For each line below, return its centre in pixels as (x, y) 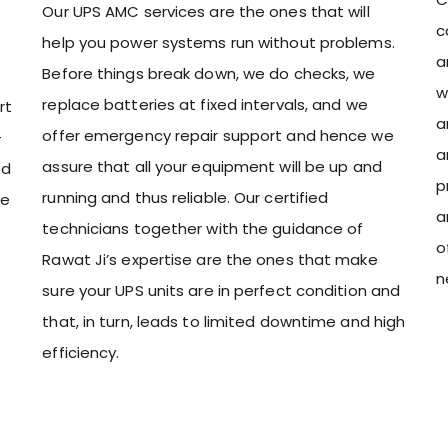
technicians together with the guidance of (203, 229)
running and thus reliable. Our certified (185, 198)
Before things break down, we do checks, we (209, 74)
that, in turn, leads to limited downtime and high (224, 322)
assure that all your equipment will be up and (212, 167)
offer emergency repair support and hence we (218, 136)
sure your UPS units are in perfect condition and (221, 291)
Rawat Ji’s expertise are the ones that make (210, 260)
